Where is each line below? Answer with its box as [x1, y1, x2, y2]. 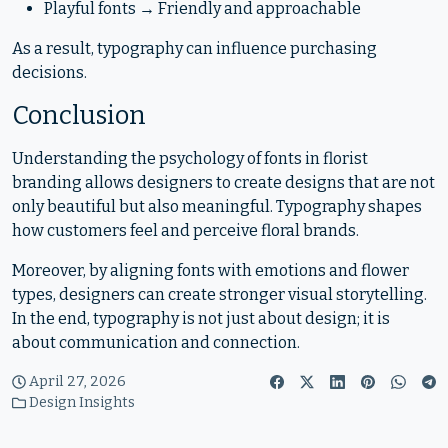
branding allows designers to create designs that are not [12, 173, 435, 192]
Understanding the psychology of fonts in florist [12, 149, 368, 168]
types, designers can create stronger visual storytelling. [12, 285, 427, 304]
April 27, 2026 [29, 373, 127, 390]
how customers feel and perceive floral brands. [12, 221, 359, 240]
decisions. [12, 63, 87, 82]
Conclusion [12, 100, 146, 131]
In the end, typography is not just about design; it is [12, 309, 390, 328]
